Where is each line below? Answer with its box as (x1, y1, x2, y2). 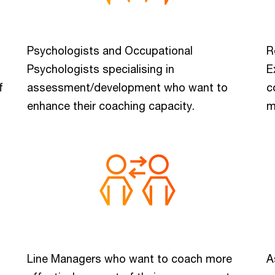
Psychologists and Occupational (27, 44, 193, 57)
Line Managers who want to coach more (27, 252, 232, 265)
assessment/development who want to (27, 80, 228, 94)
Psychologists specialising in (27, 62, 174, 76)
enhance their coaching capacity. (27, 99, 195, 112)
